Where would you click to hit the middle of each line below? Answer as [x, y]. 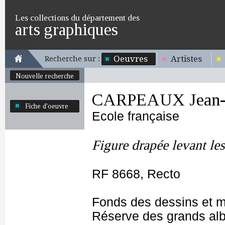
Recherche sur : [72, 59]
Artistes [186, 59]
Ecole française [136, 116]
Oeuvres [131, 59]
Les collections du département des [77, 18]
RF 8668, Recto [136, 174]
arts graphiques [67, 29]
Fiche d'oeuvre [47, 106]
